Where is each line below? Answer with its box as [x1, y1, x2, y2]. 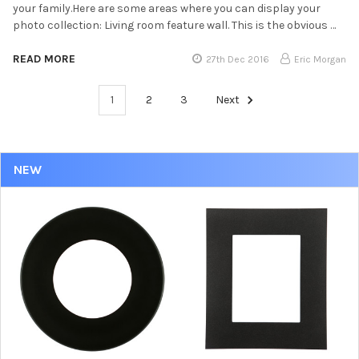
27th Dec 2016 [206, 53, 270, 65]
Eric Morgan [294, 53, 346, 65]
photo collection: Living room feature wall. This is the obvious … [13, 18, 336, 32]
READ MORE [13, 51, 75, 66]
